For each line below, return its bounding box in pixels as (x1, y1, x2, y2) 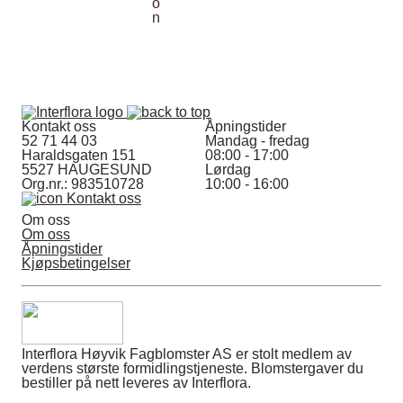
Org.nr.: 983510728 (22, 176, 144, 192)
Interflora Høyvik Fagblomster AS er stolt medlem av (22, 346, 352, 362)
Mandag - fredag (205, 133, 309, 148)
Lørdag (205, 162, 251, 177)
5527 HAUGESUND (22, 162, 152, 177)
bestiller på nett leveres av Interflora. (22, 375, 251, 390)
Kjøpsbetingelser (22, 255, 130, 271)
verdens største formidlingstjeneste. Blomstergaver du (22, 361, 363, 376)
